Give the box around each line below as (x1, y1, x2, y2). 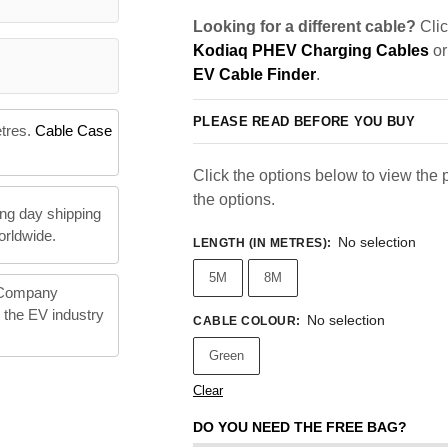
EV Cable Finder (193, 66, 316, 83)
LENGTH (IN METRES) (193, 236, 327, 251)
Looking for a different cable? (193, 18, 416, 35)
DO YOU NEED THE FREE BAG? (193, 419, 407, 436)
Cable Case (34, 122, 112, 140)
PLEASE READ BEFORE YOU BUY (193, 113, 415, 129)
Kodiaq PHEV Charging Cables (193, 42, 429, 59)
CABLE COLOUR (193, 314, 296, 329)
